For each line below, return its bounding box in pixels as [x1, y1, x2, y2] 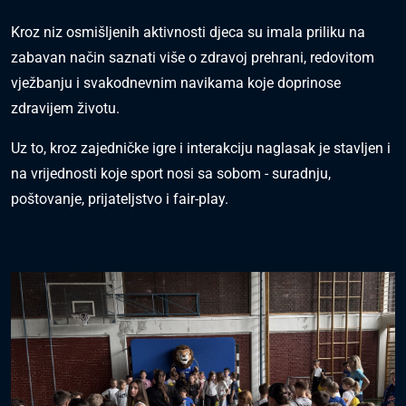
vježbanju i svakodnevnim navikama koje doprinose [11, 73, 341, 92]
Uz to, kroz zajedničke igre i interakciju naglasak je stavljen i [11, 139, 391, 157]
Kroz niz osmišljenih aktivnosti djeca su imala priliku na [11, 23, 365, 41]
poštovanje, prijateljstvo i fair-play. [11, 189, 228, 208]
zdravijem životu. [11, 99, 120, 117]
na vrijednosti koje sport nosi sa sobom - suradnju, [11, 164, 331, 182]
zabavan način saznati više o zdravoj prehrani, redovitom [11, 48, 374, 66]
